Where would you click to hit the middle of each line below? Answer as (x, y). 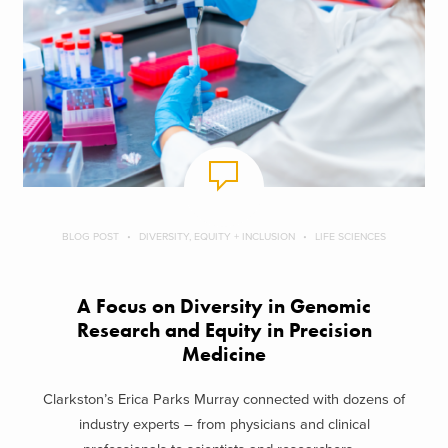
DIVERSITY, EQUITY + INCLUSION (217, 237)
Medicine (224, 355)
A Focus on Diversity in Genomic (224, 307)
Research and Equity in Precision (224, 331)
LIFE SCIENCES (350, 237)
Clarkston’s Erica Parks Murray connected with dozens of (224, 399)
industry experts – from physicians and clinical (224, 424)
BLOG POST (90, 237)
